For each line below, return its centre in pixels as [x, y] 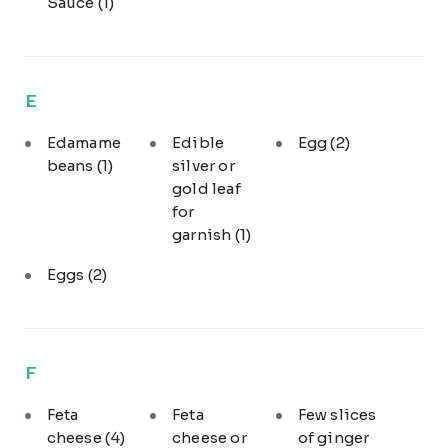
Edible [198, 142]
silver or [203, 165]
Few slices [337, 414]
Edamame [83, 142]
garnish [203, 234]
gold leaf [206, 188]
